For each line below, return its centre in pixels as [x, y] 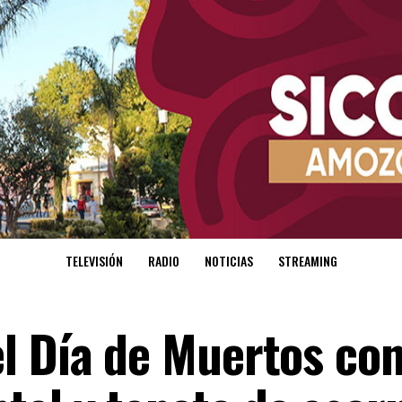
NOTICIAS [228, 261]
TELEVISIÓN [94, 261]
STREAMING [307, 261]
